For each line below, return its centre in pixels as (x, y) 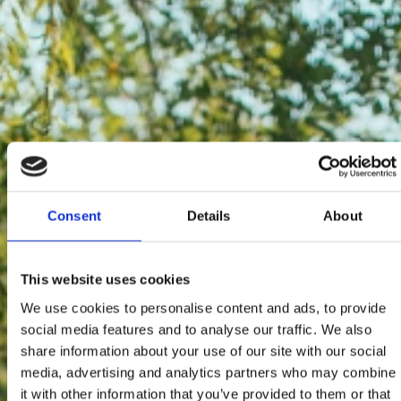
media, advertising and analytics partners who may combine (209, 372)
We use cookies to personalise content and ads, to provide (204, 307)
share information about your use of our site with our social (204, 350)
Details (209, 216)
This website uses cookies (106, 279)
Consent (74, 216)
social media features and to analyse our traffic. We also (196, 329)
